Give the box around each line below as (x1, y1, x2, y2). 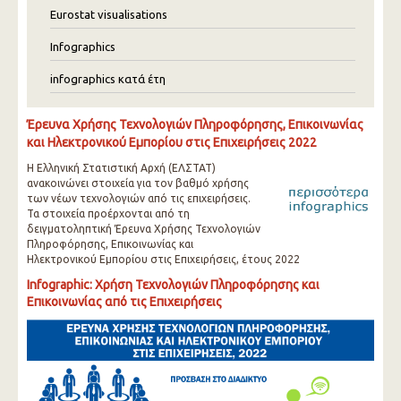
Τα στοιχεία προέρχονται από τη (27, 208, 190, 219)
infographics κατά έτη (50, 73, 166, 85)
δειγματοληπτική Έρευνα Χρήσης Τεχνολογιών (27, 223, 260, 235)
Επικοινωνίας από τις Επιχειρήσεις (27, 294, 222, 309)
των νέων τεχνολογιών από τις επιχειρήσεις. (27, 192, 251, 204)
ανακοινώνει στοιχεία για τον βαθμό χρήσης (27, 177, 249, 189)
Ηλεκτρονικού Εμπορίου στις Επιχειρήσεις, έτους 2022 (27, 253, 300, 265)
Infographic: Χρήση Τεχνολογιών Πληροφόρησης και (27, 277, 320, 292)
